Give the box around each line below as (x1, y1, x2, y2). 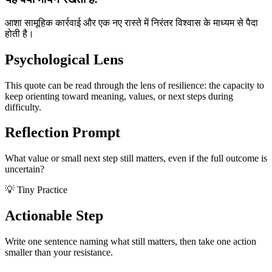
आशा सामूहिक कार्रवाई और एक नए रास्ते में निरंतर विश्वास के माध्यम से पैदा (5, 17, 258, 28)
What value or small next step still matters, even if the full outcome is (5, 153, 267, 164)
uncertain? (5, 164, 44, 175)
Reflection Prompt (5, 124, 120, 141)
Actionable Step (5, 208, 103, 224)
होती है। (5, 28, 34, 39)
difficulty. (5, 101, 41, 112)
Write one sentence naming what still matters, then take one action (5, 236, 256, 247)
